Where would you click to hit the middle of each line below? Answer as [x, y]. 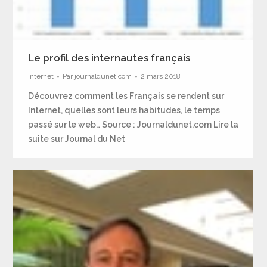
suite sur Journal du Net [77, 139]
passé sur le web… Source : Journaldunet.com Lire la [133, 125]
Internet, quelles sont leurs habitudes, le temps [124, 110]
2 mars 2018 [161, 76]
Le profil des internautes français [109, 58]
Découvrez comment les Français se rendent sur [126, 96]
